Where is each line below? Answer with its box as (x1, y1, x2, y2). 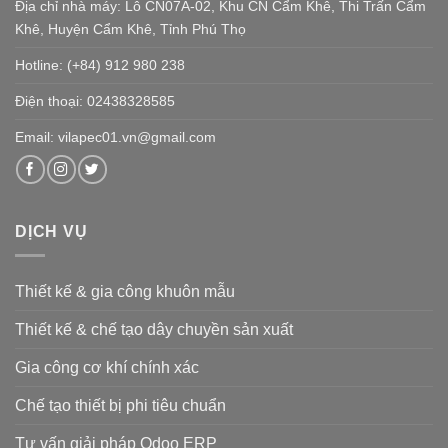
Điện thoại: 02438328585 (15, 93, 175, 110)
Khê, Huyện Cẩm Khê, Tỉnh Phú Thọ (15, 21, 246, 38)
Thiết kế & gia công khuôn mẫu (15, 283, 235, 301)
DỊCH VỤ (15, 222, 88, 240)
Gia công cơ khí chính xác (15, 359, 199, 377)
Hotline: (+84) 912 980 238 (15, 57, 185, 74)
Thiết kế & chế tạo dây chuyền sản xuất (15, 321, 293, 339)
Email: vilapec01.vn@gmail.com (15, 129, 216, 146)
